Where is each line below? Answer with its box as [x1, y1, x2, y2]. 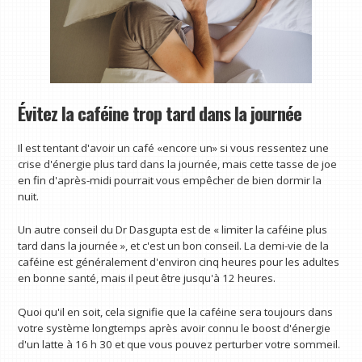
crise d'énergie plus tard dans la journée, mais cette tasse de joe [18, 156, 338, 171]
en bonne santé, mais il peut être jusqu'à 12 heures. [18, 271, 276, 286]
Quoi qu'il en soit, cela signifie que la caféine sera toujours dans [18, 305, 334, 320]
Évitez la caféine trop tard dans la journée [18, 99, 302, 128]
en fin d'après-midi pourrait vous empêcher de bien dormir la [18, 172, 322, 187]
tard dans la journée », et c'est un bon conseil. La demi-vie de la [18, 238, 330, 254]
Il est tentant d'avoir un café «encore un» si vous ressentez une [18, 140, 330, 155]
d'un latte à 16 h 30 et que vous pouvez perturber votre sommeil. [18, 337, 341, 352]
